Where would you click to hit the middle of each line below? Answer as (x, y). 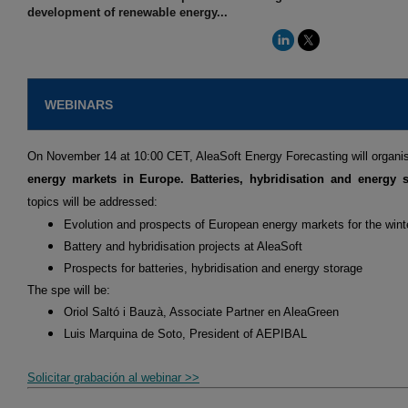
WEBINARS (79, 105)
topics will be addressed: (92, 202)
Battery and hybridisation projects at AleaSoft (183, 247)
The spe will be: (69, 291)
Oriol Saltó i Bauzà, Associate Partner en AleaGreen (201, 312)
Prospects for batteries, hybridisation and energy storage (213, 269)
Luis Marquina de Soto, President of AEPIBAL (185, 334)
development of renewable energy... (127, 13)
